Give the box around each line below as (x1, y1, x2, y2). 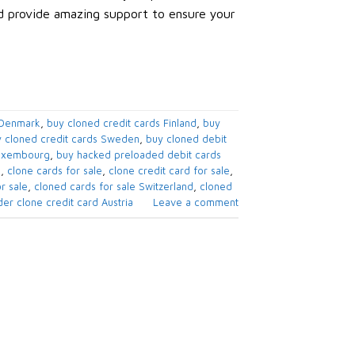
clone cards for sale (6, 165, 102, 177)
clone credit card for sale (108, 165, 230, 177)
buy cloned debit (145, 133, 227, 146)
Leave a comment (153, 197, 239, 209)
